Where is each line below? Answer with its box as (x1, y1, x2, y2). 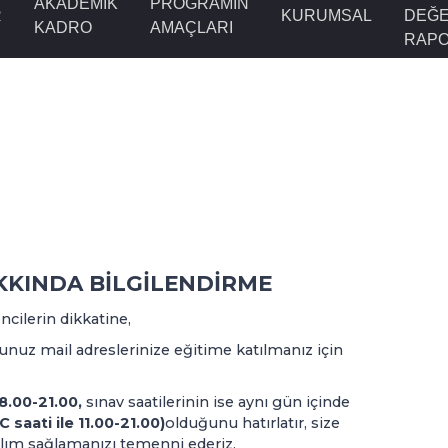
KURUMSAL (280, 7, 372, 24)
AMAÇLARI (149, 19, 233, 36)
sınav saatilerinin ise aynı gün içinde (85, 393, 350, 411)
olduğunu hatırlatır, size (164, 414, 340, 432)
